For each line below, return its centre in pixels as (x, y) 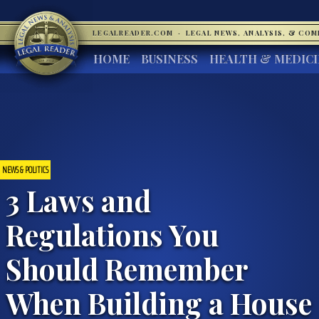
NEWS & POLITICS (25, 169)
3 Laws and (78, 200)
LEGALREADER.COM (134, 33)
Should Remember (127, 268)
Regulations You (112, 234)
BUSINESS (169, 59)
